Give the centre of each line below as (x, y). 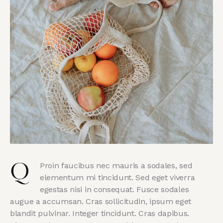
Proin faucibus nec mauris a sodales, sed (116, 165)
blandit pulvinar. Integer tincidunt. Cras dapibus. (100, 213)
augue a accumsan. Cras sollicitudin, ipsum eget (101, 201)
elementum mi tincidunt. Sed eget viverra (117, 177)
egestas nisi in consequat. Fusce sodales (114, 189)
